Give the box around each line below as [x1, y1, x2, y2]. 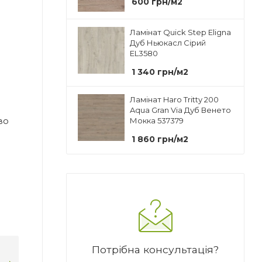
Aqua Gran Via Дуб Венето [130, 105, 231, 115]
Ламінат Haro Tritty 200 [130, 94, 219, 104]
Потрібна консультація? [92, 243, 219, 256]
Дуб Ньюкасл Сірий [130, 37, 206, 47]
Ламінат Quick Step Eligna [130, 27, 231, 37]
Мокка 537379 [130, 115, 184, 125]
